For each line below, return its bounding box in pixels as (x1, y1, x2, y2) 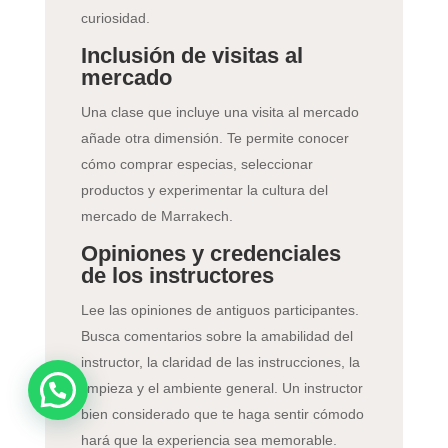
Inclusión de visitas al (80, 43, 303, 69)
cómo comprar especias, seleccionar (80, 156, 313, 173)
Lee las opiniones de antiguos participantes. (80, 302, 359, 319)
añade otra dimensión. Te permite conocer (80, 130, 349, 147)
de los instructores (80, 263, 274, 289)
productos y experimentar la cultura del (80, 182, 328, 199)
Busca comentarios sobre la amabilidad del (80, 328, 353, 345)
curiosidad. (80, 10, 150, 27)
